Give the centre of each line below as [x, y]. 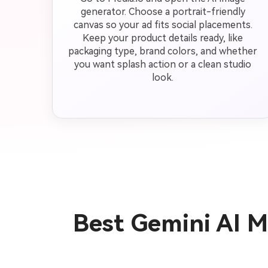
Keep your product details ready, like [163, 38]
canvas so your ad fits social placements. [163, 25]
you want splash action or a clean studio [163, 64]
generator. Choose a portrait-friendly [163, 12]
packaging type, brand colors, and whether [163, 51]
